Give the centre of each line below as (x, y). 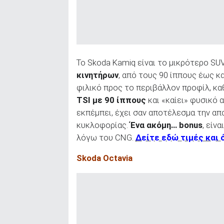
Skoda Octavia (104, 158)
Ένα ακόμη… (153, 125)
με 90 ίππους (119, 100)
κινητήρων (97, 75)
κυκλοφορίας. (103, 125)
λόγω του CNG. (106, 137)
